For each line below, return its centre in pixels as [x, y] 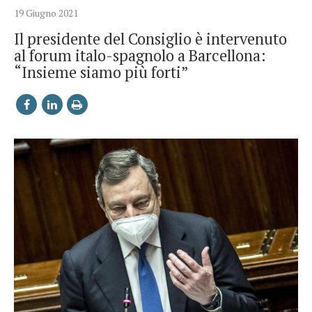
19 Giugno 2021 [46, 13]
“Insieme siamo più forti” [101, 72]
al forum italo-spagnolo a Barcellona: [140, 55]
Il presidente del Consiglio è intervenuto [150, 38]
